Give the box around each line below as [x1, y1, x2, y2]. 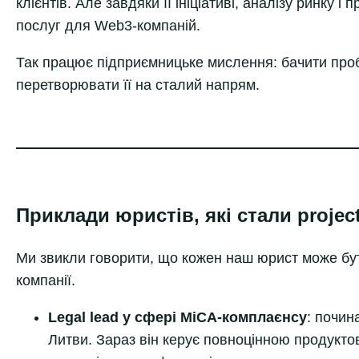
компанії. [16, 272, 75, 288]
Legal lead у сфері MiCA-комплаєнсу [48, 309, 307, 325]
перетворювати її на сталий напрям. [16, 76, 260, 93]
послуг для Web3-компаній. [16, 17, 200, 34]
